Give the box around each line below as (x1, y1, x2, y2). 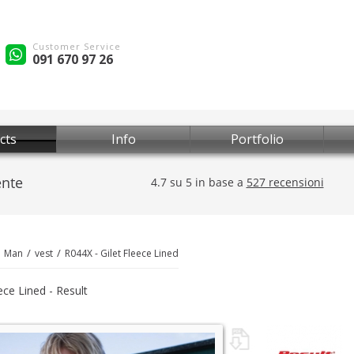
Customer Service (32, 40, 121, 52)
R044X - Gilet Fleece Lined (65, 247, 179, 260)
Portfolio (230, 130, 284, 148)
